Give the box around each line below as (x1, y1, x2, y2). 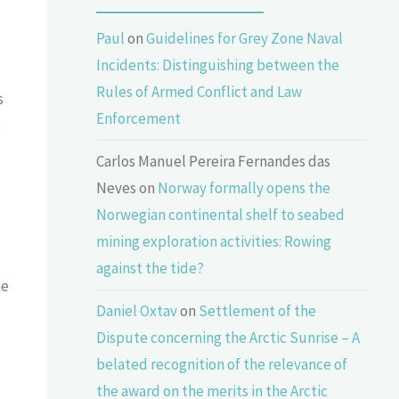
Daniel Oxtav (96, 301, 178, 322)
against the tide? (96, 258, 205, 279)
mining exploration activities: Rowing (96, 232, 332, 252)
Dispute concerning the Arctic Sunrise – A (96, 328, 361, 348)
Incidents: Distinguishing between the (96, 55, 340, 76)
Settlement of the (199, 301, 317, 322)
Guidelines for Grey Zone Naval (146, 28, 344, 49)
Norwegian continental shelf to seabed (96, 205, 346, 225)
